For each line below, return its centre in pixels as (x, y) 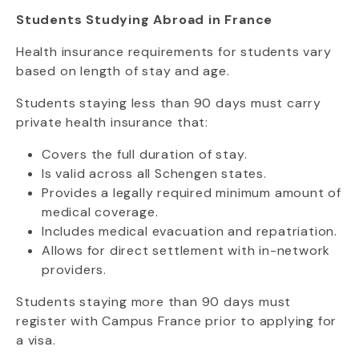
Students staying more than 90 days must (154, 302)
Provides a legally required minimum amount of (192, 193)
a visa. (36, 340)
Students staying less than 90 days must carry (169, 103)
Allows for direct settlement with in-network (186, 250)
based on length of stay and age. (123, 71)
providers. (75, 270)
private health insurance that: (113, 122)
